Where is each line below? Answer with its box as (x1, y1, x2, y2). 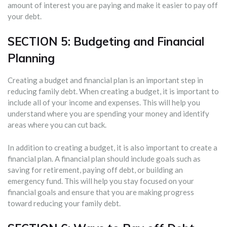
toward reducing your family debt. (8, 198, 121, 208)
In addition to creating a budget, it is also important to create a (8, 142, 217, 152)
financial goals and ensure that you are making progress (8, 187, 194, 197)
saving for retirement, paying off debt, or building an (8, 165, 183, 174)
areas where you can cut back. (8, 120, 106, 130)
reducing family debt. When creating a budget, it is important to (8, 87, 219, 96)
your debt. (8, 11, 42, 21)
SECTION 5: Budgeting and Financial (8, 34, 204, 49)
